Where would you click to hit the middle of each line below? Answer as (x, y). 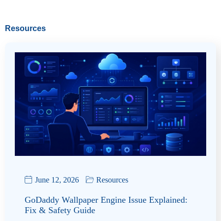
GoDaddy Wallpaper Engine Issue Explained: (106, 200)
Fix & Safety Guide (60, 210)
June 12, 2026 (57, 180)
